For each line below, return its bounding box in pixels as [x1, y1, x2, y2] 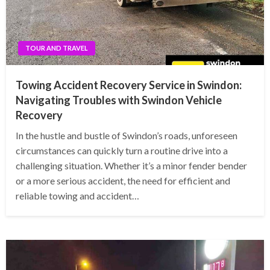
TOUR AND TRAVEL [25, 44, 88, 52]
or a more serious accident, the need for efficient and [16, 175, 230, 187]
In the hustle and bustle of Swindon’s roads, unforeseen [16, 130, 237, 142]
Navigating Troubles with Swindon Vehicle [16, 93, 222, 107]
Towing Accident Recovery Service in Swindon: [16, 78, 242, 92]
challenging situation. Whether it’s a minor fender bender [16, 160, 247, 172]
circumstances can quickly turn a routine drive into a [16, 145, 228, 157]
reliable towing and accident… [16, 190, 139, 202]
